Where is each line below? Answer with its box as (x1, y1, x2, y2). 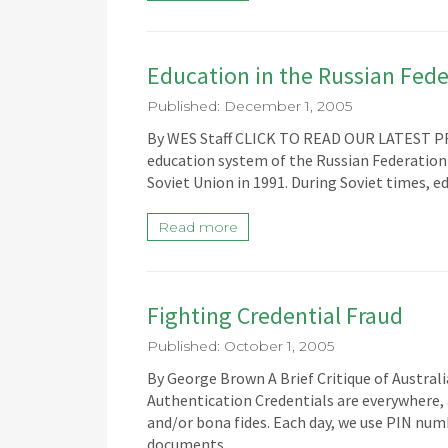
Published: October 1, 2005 (147, 337, 334, 355)
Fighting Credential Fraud (147, 300, 403, 331)
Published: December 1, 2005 (147, 97, 352, 115)
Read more (158, 218, 238, 236)
